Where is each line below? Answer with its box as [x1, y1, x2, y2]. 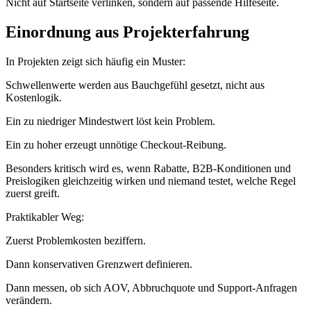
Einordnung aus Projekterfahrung [6, 23, 249, 42]
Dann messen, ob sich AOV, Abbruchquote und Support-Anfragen [6, 282, 297, 294]
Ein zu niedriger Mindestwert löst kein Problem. [6, 115, 215, 128]
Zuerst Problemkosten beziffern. [6, 235, 146, 247]
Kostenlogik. [6, 92, 62, 104]
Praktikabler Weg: [6, 211, 84, 224]
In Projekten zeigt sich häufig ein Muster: [6, 56, 185, 68]
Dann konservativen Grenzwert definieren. [6, 258, 192, 271]
